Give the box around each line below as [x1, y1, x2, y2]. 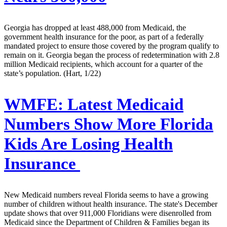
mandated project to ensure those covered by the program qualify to [4, 41, 219, 50]
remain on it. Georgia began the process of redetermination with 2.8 [4, 50, 219, 59]
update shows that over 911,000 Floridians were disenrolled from [4, 208, 211, 217]
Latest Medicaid [63, 95, 183, 113]
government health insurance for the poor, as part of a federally [4, 32, 204, 41]
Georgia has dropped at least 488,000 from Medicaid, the [4, 23, 186, 32]
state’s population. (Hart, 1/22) [4, 68, 101, 78]
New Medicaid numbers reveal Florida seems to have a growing [4, 190, 208, 199]
